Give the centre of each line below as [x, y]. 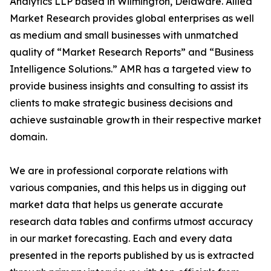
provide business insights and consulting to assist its [129, 86]
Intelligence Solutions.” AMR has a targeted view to [130, 69]
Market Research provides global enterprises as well [132, 18]
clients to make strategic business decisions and [121, 103]
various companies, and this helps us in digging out [128, 188]
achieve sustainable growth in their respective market [135, 120]
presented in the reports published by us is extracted [132, 255]
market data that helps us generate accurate [116, 204]
